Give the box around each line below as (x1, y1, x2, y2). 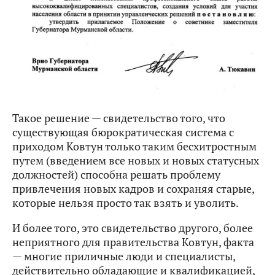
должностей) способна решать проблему (12, 167, 220, 182)
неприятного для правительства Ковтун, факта (12, 234, 254, 250)
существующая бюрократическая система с (12, 125, 234, 140)
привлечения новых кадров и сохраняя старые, (12, 181, 254, 196)
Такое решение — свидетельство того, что (12, 110, 225, 126)
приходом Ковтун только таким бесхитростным (12, 139, 257, 154)
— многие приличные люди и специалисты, (12, 249, 235, 264)
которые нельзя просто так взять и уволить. (12, 195, 239, 211)
